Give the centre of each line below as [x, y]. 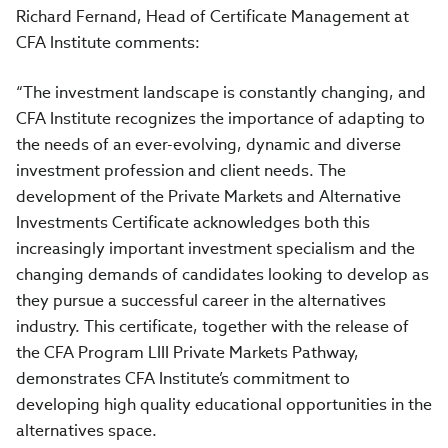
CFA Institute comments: [108, 42]
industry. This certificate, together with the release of [212, 326]
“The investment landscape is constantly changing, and [221, 92]
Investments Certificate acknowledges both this [193, 222]
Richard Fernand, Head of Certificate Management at [212, 16]
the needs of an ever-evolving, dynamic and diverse [208, 144]
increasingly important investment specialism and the [215, 248]
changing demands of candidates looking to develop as [222, 274]
